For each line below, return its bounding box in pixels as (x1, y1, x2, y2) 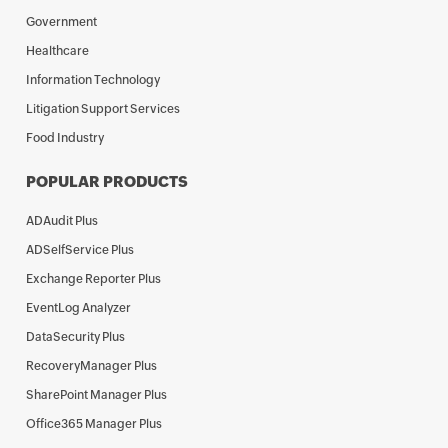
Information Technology (26, 73, 161, 87)
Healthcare (26, 44, 90, 58)
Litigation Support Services (26, 102, 181, 116)
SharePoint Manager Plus (26, 388, 168, 402)
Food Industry (26, 131, 105, 145)
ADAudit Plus (26, 214, 99, 228)
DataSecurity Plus (26, 330, 126, 344)
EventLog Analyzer (26, 301, 132, 315)
